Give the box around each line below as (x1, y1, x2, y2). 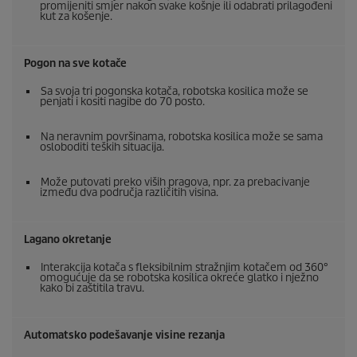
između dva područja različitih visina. (40, 186, 218, 200)
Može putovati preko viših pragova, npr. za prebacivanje (41, 175, 310, 190)
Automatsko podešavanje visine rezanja (24, 328, 225, 343)
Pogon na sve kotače (24, 57, 127, 71)
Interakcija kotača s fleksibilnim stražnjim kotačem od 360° (41, 261, 328, 275)
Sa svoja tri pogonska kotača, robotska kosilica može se (41, 84, 308, 99)
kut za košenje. (40, 10, 112, 24)
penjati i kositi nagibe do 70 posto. (40, 95, 205, 109)
